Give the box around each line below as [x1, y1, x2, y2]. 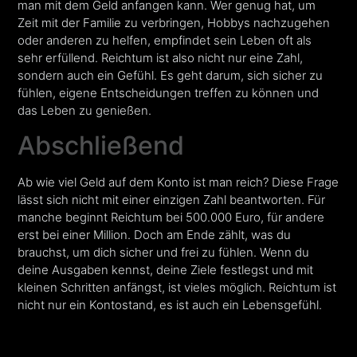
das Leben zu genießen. [18, 102, 152, 118]
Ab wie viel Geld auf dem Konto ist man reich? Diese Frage [18, 175, 339, 190]
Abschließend [18, 130, 185, 162]
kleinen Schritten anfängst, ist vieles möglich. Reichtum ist [18, 280, 337, 296]
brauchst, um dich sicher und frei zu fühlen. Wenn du [18, 245, 310, 261]
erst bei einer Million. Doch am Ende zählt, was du [18, 227, 292, 243]
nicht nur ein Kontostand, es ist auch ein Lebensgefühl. [18, 297, 323, 313]
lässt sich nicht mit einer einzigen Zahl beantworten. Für [18, 192, 326, 208]
